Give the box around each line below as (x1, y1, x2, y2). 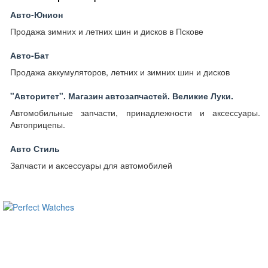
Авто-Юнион (10, 8, 63, 20)
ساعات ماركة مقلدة (80, 201, 150, 213)
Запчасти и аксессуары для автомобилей (10, 159, 172, 171)
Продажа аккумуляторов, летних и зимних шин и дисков (10, 66, 230, 78)
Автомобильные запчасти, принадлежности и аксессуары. (10, 106, 260, 118)
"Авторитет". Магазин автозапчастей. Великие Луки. (10, 90, 233, 102)
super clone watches (153, 201, 230, 213)
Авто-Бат (10, 49, 49, 61)
